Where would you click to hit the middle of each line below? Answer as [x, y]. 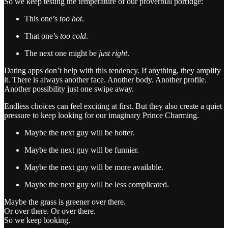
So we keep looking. [37, 220]
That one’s [42, 36]
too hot [71, 18]
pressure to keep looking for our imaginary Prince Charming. [102, 115]
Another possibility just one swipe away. [69, 89]
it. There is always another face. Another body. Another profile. [105, 79]
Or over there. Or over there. [50, 211]
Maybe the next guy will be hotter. [79, 132]
